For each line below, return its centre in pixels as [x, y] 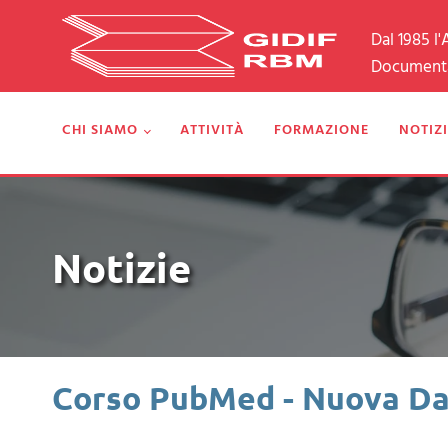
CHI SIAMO [100, 130]
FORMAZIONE [321, 130]
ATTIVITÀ [211, 130]
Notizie [121, 266]
